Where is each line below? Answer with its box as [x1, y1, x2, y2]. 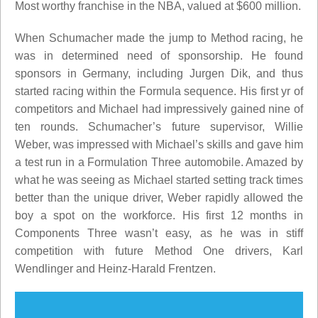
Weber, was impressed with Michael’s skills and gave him [15, 138, 303, 150]
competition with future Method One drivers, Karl [15, 244, 303, 257]
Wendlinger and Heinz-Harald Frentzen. [15, 262, 216, 275]
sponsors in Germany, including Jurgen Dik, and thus [15, 67, 303, 79]
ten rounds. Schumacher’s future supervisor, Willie [15, 120, 303, 133]
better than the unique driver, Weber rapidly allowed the [15, 191, 303, 204]
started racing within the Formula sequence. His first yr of [15, 84, 303, 97]
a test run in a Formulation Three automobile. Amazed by [15, 155, 303, 168]
